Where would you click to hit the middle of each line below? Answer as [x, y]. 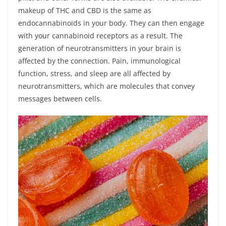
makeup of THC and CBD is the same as [85, 10]
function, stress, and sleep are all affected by [94, 73]
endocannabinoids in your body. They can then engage [111, 23]
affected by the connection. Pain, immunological [99, 61]
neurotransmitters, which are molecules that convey [106, 86]
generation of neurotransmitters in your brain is [100, 48]
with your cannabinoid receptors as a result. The [100, 36]
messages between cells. [61, 99]
